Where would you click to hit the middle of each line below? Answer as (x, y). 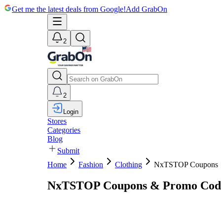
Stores (57, 121)
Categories (64, 130)
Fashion (91, 165)
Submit (68, 151)
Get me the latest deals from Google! (69, 9)
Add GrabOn (147, 9)
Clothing (129, 165)
